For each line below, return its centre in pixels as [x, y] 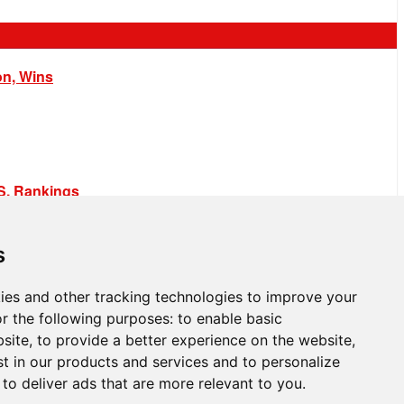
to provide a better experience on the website [194, 340]
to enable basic [230, 318]
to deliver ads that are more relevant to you [152, 383]
